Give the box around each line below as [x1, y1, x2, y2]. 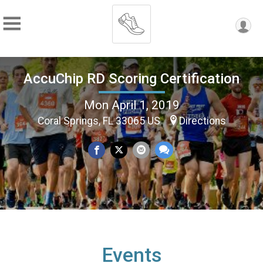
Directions [178, 114, 226, 127]
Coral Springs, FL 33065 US [37, 114, 163, 127]
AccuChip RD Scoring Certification [23, 70, 240, 87]
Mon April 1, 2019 [83, 97, 180, 112]
